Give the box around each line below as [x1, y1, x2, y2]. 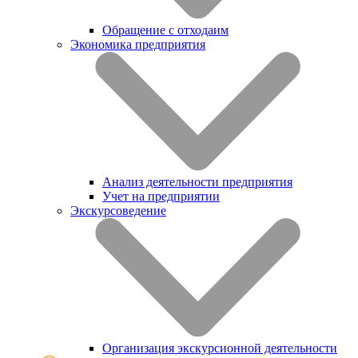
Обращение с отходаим [102, 22, 229, 37]
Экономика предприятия [70, 37, 205, 51]
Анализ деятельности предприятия [102, 174, 292, 189]
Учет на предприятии [102, 189, 220, 203]
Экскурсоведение [70, 203, 166, 217]
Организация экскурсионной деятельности [102, 340, 337, 355]
